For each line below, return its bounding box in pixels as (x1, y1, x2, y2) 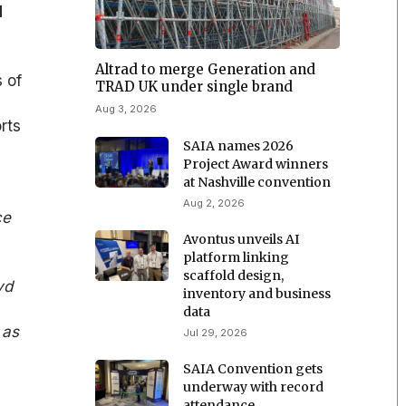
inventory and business (183, 285, 332, 302)
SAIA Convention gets (183, 360, 324, 377)
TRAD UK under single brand (95, 77, 294, 95)
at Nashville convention (183, 173, 332, 190)
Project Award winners (183, 155, 329, 172)
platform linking (183, 248, 290, 266)
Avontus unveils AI (183, 230, 301, 247)
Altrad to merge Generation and (95, 60, 316, 78)
